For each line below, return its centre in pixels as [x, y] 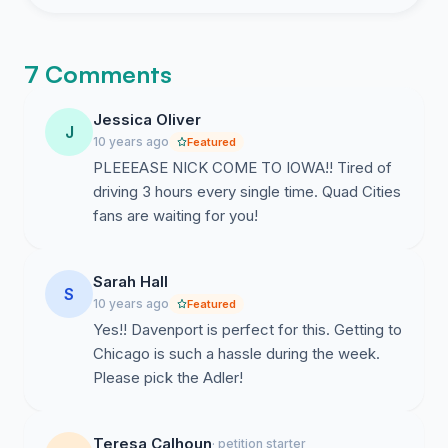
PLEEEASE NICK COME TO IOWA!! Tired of [242, 167]
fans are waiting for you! [175, 215]
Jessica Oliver [147, 119]
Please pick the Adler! [168, 377]
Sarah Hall [130, 281]
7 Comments [98, 74]
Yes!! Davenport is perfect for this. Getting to [247, 329]
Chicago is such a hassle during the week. [236, 353]
